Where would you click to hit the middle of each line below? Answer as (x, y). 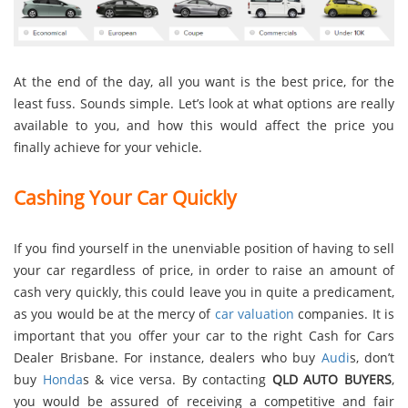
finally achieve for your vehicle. (108, 147)
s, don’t (372, 357)
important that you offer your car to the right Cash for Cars (204, 335)
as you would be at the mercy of (114, 313)
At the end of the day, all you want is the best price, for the (204, 81)
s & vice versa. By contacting (177, 379)
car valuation (255, 313)
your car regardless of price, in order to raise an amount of (204, 270)
